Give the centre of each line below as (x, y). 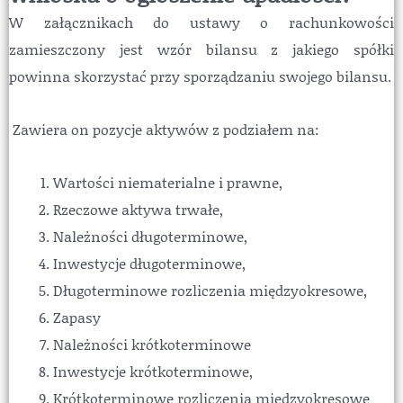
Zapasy (77, 317)
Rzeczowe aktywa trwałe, (139, 209)
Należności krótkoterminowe (152, 344)
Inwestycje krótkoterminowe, (153, 371)
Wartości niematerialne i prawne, (168, 182)
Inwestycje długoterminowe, (150, 263)
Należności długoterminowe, (151, 236)
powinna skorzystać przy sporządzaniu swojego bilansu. (200, 76)
